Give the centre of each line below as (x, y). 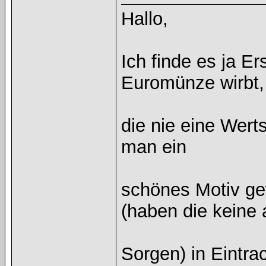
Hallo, (145, 19)
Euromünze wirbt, (193, 83)
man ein (154, 147)
